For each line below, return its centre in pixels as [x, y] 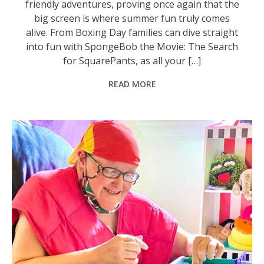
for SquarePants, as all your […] [132, 60]
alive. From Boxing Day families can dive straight [132, 32]
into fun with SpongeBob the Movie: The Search [132, 46]
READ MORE [132, 84]
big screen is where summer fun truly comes [132, 18]
